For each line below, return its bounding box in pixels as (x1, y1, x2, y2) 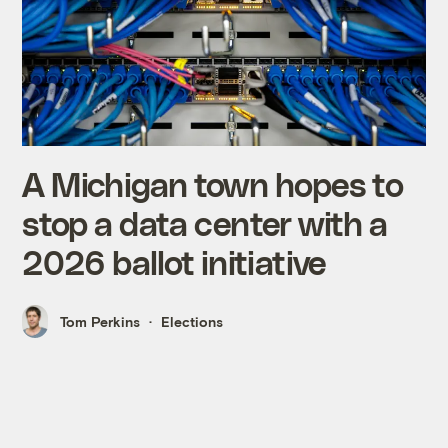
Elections (161, 313, 224, 331)
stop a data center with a (22, 203, 388, 243)
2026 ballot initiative (22, 242, 327, 282)
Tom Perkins (60, 313, 141, 331)
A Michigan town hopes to (22, 164, 403, 204)
